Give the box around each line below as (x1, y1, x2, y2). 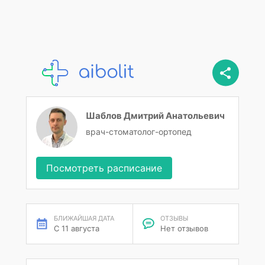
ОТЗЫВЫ (160, 214, 188, 222)
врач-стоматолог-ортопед (86, 127, 192, 137)
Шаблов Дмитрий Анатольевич (86, 110, 225, 121)
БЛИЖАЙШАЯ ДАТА (54, 214, 114, 222)
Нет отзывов (160, 224, 208, 233)
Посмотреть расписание (46, 162, 162, 174)
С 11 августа (54, 224, 99, 233)
